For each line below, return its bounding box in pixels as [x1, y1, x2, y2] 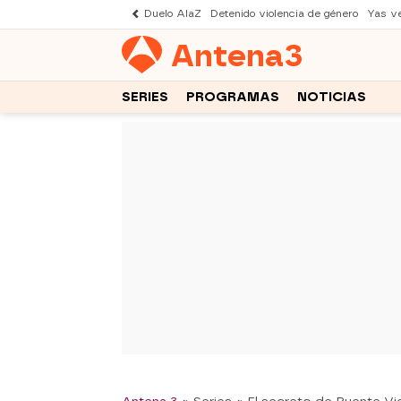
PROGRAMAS [186, 89, 279, 105]
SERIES [122, 89, 168, 105]
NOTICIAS [297, 89, 366, 105]
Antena [171, 38, 284, 74]
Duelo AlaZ [144, 8, 201, 20]
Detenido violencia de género [210, 8, 358, 20]
